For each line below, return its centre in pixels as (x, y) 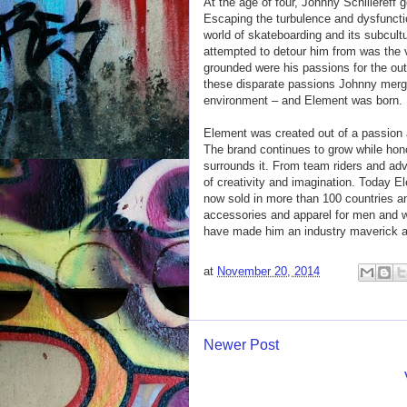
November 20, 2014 (268, 272)
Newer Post (241, 345)
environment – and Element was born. (303, 100)
